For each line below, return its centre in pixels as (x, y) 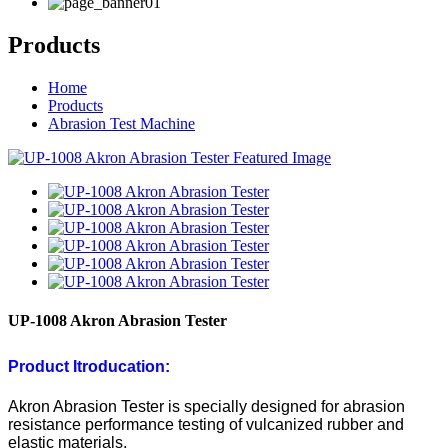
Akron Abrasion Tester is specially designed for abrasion (206, 407)
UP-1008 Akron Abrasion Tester (117, 321)
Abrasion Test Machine (121, 123)
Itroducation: (121, 367)
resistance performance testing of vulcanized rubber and (206, 425)
